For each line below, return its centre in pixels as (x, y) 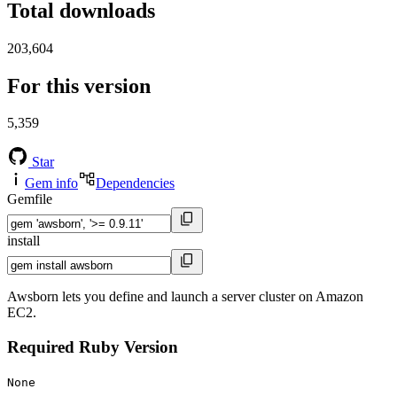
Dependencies (135, 183)
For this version (79, 86)
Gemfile (30, 199)
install (23, 241)
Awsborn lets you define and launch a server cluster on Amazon (185, 297)
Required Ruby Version (93, 347)
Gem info (51, 183)
